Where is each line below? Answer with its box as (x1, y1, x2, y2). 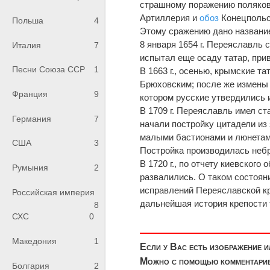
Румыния (12, 163, 48, 173)
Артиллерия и (140, 12, 200, 23)
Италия (12, 40, 41, 50)
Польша (12, 16, 43, 26)
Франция (12, 89, 48, 99)
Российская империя (12, 187, 95, 197)
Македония (12, 236, 57, 246)
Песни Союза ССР (12, 64, 85, 75)
